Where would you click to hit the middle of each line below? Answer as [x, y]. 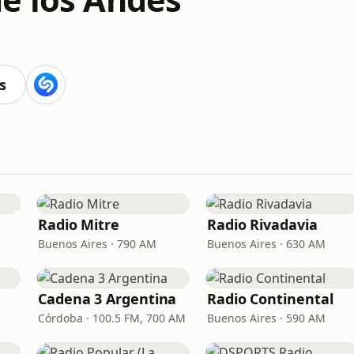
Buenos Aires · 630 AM [266, 244]
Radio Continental [270, 299]
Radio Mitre [79, 224]
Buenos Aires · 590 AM [266, 318]
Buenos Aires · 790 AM [97, 244]
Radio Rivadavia [262, 224]
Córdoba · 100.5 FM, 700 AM [112, 318]
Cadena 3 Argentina [107, 299]
